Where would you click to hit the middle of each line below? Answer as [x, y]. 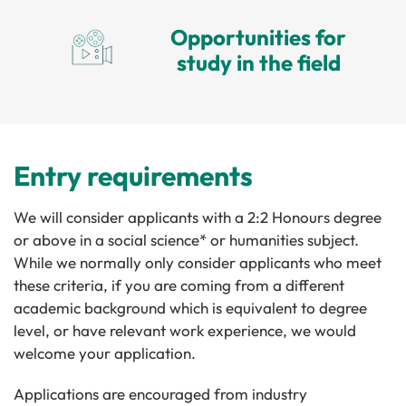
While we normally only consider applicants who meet [198, 262]
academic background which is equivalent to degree [190, 307]
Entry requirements [133, 175]
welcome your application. [105, 353]
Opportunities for [259, 37]
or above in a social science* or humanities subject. [186, 239]
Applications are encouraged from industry [160, 393]
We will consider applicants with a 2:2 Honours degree [198, 217]
